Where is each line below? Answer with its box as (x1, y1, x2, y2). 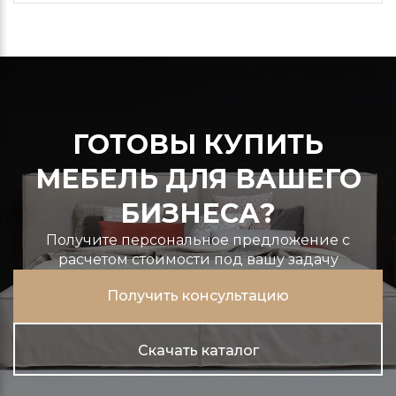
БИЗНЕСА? (120, 196, 276, 230)
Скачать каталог (137, 341, 259, 359)
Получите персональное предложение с (46, 231, 350, 248)
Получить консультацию (107, 286, 289, 304)
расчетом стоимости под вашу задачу (57, 250, 339, 268)
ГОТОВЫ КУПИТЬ (72, 127, 324, 161)
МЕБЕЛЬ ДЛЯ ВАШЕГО (34, 162, 362, 195)
